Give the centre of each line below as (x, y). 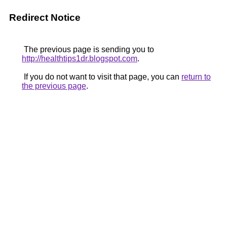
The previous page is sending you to (88, 49)
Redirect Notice (45, 17)
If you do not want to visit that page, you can (102, 77)
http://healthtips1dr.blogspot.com (80, 59)
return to (196, 77)
